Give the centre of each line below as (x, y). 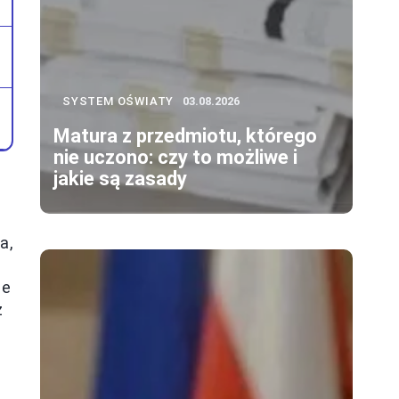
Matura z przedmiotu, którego (185, 136)
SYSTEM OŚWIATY (118, 102)
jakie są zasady (120, 179)
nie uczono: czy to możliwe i (175, 158)
